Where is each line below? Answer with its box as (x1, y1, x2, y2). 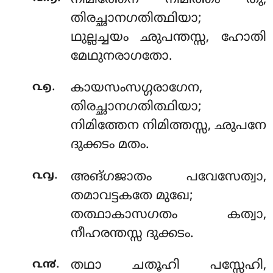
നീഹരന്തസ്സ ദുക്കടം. (70, 225, 194, 242)
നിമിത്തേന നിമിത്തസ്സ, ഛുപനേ (70, 118, 266, 135)
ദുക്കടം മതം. (70, 137, 149, 154)
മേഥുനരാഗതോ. (70, 48, 172, 65)
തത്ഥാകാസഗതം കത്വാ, (70, 207, 266, 223)
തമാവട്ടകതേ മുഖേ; (70, 188, 193, 204)
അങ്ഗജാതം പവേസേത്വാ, (70, 169, 266, 185)
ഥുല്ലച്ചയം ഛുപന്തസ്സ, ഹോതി (70, 29, 266, 46)
